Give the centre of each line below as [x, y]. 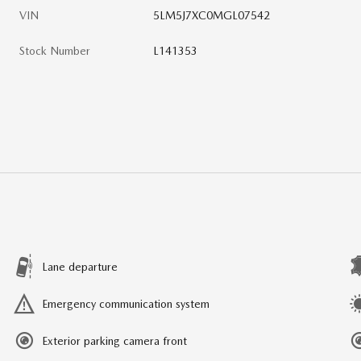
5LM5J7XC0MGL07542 [212, 15]
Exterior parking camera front [114, 340]
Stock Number [55, 50]
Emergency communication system [126, 303]
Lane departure [80, 266]
